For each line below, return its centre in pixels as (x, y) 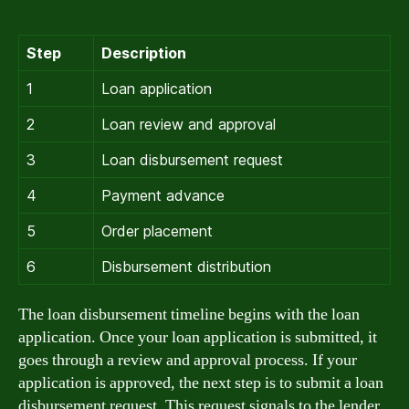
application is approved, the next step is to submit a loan (201, 383)
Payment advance (163, 195)
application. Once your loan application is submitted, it (198, 337)
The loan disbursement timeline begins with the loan (189, 315)
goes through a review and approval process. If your (188, 360)
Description (144, 53)
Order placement (157, 231)
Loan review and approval (189, 124)
